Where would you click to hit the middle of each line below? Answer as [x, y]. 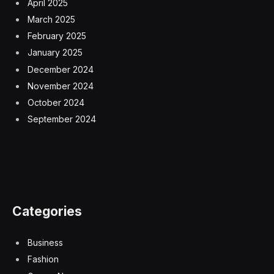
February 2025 [57, 36]
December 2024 [61, 69]
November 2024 [61, 86]
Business [45, 243]
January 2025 [55, 53]
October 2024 [56, 102]
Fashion [43, 259]
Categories [47, 212]
